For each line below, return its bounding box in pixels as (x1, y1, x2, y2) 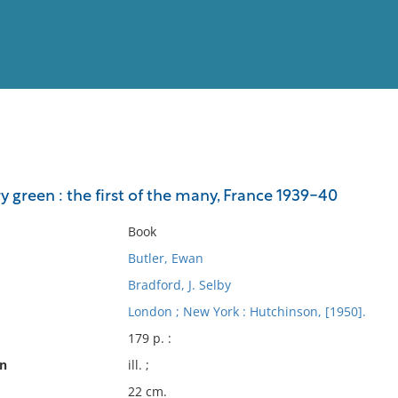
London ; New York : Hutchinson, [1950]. (127, 303, 366, 320)
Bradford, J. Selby (127, 276, 231, 293)
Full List (340, 167, 385, 180)
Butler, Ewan (127, 250, 203, 267)
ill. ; (127, 356, 149, 373)
